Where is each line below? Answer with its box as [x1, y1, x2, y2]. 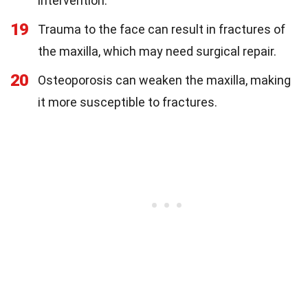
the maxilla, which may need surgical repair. [38, 44, 276, 59]
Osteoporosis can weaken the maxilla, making [38, 73, 291, 88]
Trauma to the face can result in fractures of [38, 22, 285, 37]
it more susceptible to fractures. [38, 95, 217, 110]
